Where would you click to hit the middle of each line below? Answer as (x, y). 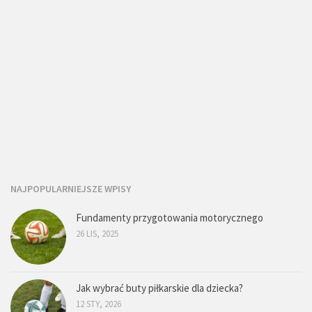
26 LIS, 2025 (97, 234)
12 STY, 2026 (99, 304)
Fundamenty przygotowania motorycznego (170, 218)
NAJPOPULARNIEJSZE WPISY (71, 189)
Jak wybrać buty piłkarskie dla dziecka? (159, 288)
